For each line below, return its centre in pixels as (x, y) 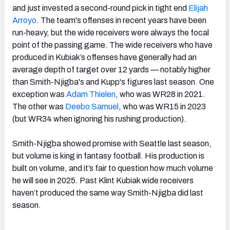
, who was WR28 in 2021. (160, 94)
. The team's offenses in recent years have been (121, 20)
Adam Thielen (90, 94)
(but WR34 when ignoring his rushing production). (99, 119)
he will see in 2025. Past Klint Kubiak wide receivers (103, 180)
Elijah (197, 8)
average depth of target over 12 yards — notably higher (111, 69)
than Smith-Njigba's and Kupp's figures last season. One (113, 82)
